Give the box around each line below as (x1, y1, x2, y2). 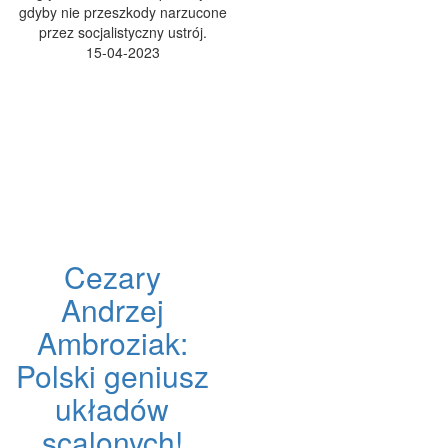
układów (55, 387, 169, 431)
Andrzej (60, 288, 164, 332)
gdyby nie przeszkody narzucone (18, 2, 227, 23)
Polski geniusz (15, 354, 209, 398)
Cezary (63, 255, 161, 299)
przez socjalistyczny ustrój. (38, 22, 207, 43)
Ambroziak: (36, 321, 188, 365)
